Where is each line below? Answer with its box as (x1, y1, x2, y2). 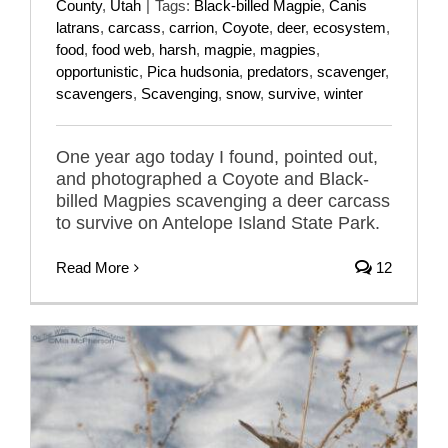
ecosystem (313, 19, 386, 37)
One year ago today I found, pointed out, (56, 147, 378, 168)
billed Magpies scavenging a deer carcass (56, 191, 390, 212)
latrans (56, 19, 100, 37)
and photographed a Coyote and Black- (56, 169, 369, 190)
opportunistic (56, 63, 139, 81)
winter (324, 85, 363, 103)
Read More (56, 259, 129, 277)
